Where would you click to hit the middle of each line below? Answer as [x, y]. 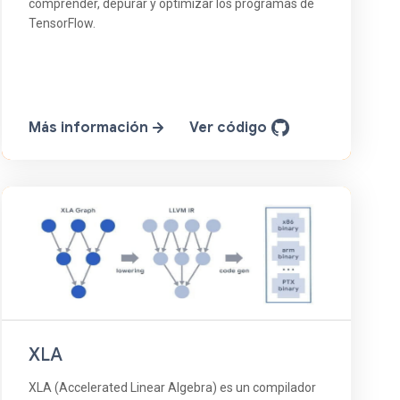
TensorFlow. [62, 24]
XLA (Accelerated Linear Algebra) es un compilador [172, 388]
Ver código [229, 128]
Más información [90, 128]
